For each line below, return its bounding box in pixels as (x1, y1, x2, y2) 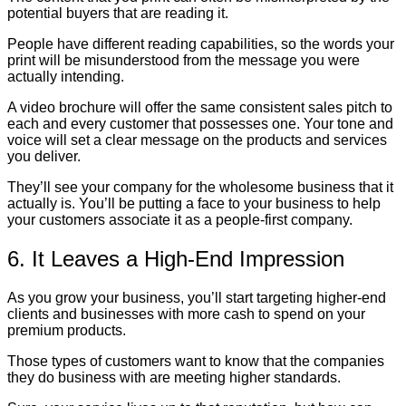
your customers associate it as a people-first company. (7, 211, 353, 227)
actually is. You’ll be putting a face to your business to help (7, 195, 381, 211)
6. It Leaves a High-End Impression (7, 246, 344, 271)
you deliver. (7, 148, 81, 164)
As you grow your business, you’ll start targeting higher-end (7, 289, 386, 305)
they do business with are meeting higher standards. (7, 369, 341, 385)
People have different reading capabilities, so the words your (7, 35, 394, 52)
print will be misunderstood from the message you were (7, 52, 360, 68)
